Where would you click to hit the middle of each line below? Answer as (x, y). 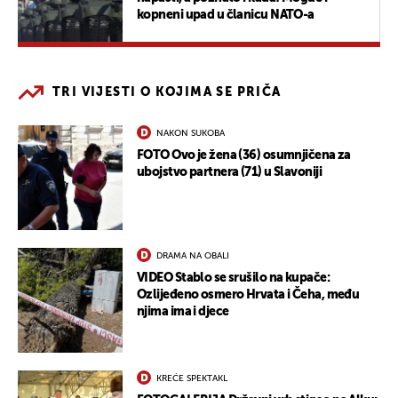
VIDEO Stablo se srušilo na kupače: (233, 278)
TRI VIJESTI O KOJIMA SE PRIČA (167, 92)
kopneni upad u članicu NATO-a (226, 15)
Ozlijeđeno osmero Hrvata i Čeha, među (248, 295)
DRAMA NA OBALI (193, 255)
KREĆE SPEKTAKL (192, 378)
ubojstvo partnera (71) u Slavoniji (229, 172)
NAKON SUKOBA (191, 133)
